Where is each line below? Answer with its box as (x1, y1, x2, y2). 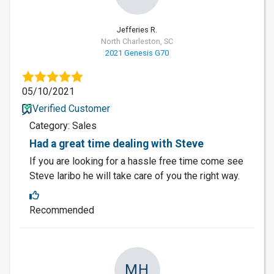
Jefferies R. (117, 24, 157, 34)
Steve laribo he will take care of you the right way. (29, 169, 240, 182)
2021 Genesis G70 (105, 48, 169, 57)
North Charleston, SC (101, 36, 173, 46)
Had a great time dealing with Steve (29, 137, 204, 150)
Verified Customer (32, 102, 110, 114)
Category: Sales (29, 119, 97, 131)
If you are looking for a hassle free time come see (29, 155, 243, 167)
